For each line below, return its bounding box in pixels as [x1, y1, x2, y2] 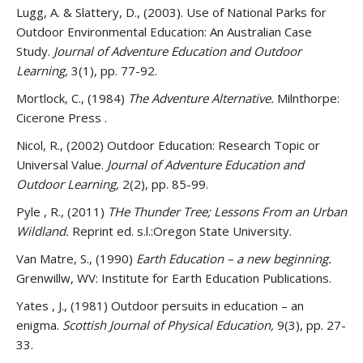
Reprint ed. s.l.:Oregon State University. [72, 223, 292, 239]
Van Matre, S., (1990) [16, 250, 136, 267]
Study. [16, 43, 53, 59]
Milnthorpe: [277, 90, 340, 106]
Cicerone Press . [16, 109, 107, 126]
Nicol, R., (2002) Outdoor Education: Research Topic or [16, 137, 320, 153]
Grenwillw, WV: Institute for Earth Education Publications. [16, 270, 331, 286]
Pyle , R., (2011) [16, 203, 108, 220]
